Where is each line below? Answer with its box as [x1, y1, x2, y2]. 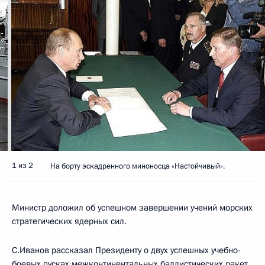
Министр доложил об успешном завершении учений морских [12, 201, 253, 214]
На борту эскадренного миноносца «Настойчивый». [50, 160, 225, 172]
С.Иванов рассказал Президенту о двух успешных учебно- [12, 244, 241, 256]
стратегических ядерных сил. [12, 215, 127, 227]
